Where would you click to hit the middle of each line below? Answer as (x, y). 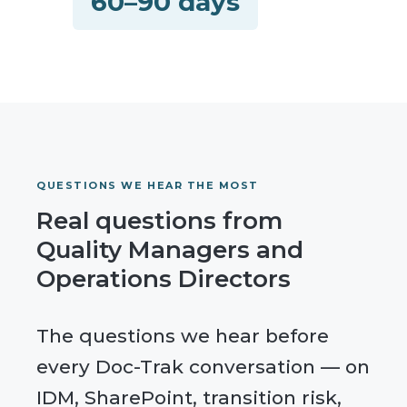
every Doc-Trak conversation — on (203, 366)
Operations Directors (164, 278)
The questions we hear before (183, 335)
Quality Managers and (170, 249)
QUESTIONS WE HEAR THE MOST (148, 185)
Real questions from (159, 220)
